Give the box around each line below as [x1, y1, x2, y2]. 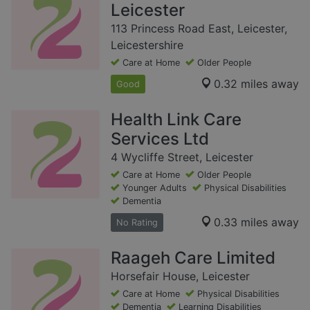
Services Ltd [111, 128, 209, 149]
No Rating [116, 217, 158, 228]
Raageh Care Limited [111, 247, 275, 268]
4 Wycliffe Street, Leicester [111, 149, 253, 164]
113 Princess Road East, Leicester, [111, 21, 287, 35]
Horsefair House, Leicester [111, 268, 250, 283]
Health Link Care [111, 109, 241, 129]
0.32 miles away [214, 77, 299, 91]
